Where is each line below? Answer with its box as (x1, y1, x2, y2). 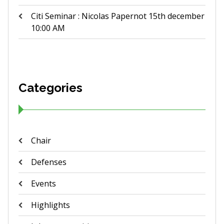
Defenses (30, 156, 66, 167)
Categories (18, 80, 82, 95)
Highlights (30, 199, 70, 210)
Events (30, 178, 56, 189)
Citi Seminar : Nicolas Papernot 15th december (30, 10, 204, 21)
